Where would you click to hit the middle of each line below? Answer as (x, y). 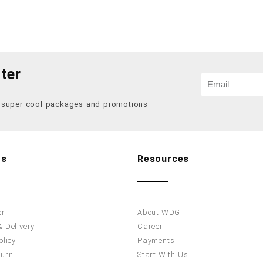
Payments (156, 241)
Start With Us (163, 255)
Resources (163, 159)
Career (150, 227)
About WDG (159, 213)
